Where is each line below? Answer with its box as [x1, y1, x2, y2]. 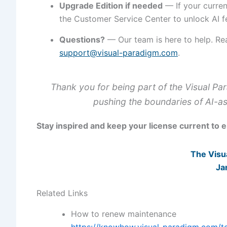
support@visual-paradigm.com [59, 47, 178, 58]
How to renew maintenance [71, 209, 176, 219]
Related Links [36, 188, 88, 199]
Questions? [59, 34, 105, 45]
